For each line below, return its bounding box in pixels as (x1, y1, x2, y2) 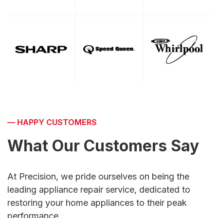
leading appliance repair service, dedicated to (7, 184, 190, 195)
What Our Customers (7, 136, 167, 156)
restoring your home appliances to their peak (7, 198, 187, 208)
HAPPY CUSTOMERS (17, 117, 97, 127)
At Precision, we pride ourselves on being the (7, 171, 189, 182)
